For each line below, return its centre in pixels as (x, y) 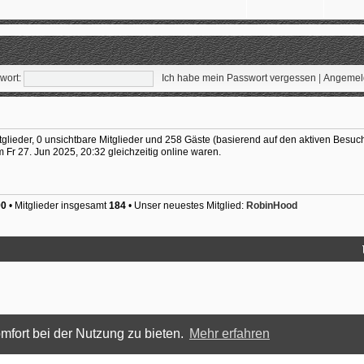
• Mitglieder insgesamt (57, 205)
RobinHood (271, 205)
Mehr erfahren (229, 334)
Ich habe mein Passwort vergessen (238, 78)
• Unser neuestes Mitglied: (186, 205)
